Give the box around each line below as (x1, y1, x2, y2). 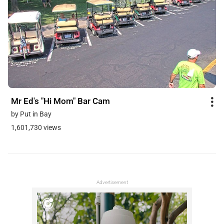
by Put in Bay (11, 110, 51, 118)
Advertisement (96, 179, 128, 185)
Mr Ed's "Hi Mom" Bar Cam (11, 95, 110, 106)
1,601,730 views (11, 123, 61, 132)
